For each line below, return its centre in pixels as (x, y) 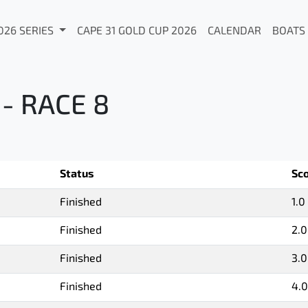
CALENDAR (234, 32)
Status (77, 175)
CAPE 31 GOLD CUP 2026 (136, 32)
